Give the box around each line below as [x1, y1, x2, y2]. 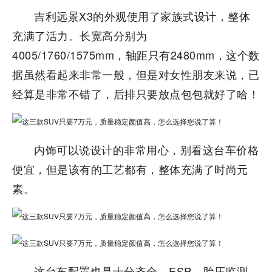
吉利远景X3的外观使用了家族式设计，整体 [34, 8, 250, 24]
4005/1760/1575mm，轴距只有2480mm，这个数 [12, 47, 260, 63]
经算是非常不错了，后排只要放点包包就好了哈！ [12, 86, 259, 101]
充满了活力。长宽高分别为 [12, 27, 147, 43]
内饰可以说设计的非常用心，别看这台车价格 [34, 141, 259, 157]
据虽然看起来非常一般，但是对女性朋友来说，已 [12, 66, 259, 82]
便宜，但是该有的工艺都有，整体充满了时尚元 [12, 161, 248, 177]
